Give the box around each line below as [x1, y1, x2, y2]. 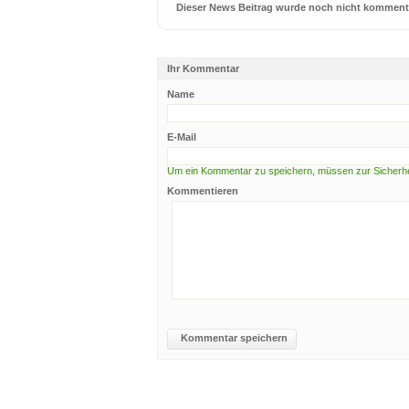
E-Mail [167, 131, 196, 142]
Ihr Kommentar [167, 63, 239, 74]
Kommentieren [167, 185, 238, 196]
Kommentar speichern [181, 332, 288, 343]
